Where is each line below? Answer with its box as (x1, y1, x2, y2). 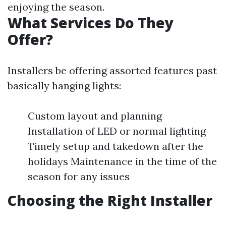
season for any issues (28, 170, 130, 183)
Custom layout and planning (28, 109, 162, 122)
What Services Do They (8, 13, 174, 32)
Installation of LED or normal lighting (28, 125, 206, 137)
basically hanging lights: (8, 79, 121, 92)
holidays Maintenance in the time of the (28, 155, 217, 167)
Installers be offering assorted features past (8, 64, 217, 77)
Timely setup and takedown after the (28, 140, 203, 152)
